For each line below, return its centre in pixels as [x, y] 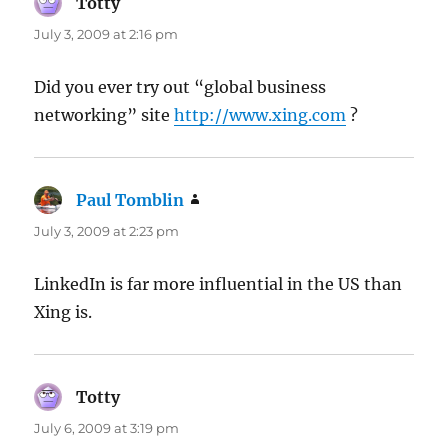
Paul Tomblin [130, 200]
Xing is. [63, 312]
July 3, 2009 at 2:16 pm [106, 34]
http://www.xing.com [260, 115]
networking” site [104, 115]
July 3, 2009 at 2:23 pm [107, 231]
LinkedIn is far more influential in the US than [218, 284]
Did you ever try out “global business [180, 87]
